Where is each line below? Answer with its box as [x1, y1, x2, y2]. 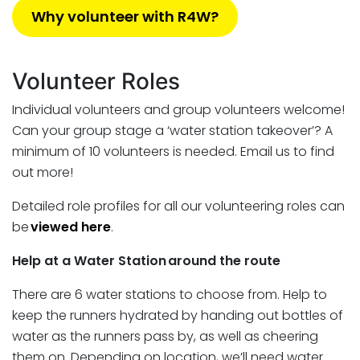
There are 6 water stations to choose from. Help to [12, 284, 327, 304]
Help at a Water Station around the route [12, 251, 280, 270]
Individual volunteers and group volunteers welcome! [12, 100, 345, 119]
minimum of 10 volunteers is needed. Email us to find [12, 141, 334, 161]
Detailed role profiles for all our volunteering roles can [12, 196, 345, 215]
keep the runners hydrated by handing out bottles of [12, 305, 343, 325]
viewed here [31, 217, 111, 236]
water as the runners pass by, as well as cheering [12, 326, 318, 346]
